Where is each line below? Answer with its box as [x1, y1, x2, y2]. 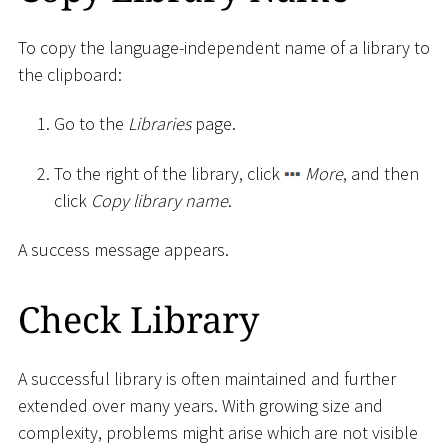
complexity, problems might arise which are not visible [18, 420, 418, 444]
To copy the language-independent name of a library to [18, 35, 430, 59]
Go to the [54, 112, 128, 136]
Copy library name [91, 188, 228, 212]
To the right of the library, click [54, 161, 284, 185]
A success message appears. [18, 238, 229, 262]
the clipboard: [18, 62, 122, 86]
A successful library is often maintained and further [18, 366, 396, 390]
